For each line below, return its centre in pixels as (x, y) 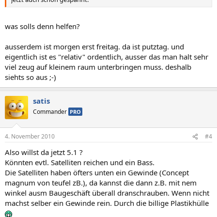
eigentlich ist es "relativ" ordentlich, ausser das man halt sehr (107, 56)
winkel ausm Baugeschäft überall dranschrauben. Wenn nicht (107, 193)
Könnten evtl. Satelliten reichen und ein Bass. (80, 162)
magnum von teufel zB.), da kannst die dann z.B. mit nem (101, 183)
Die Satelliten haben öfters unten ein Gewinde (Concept (97, 172)
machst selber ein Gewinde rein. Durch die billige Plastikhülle (107, 203)
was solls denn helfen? (42, 26)
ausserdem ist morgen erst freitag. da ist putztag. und (94, 46)
